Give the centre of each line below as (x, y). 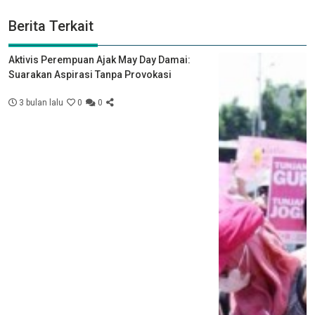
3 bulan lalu (40, 102)
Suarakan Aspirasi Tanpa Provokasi (90, 74)
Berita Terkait (51, 26)
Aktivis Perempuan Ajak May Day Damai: (99, 59)
